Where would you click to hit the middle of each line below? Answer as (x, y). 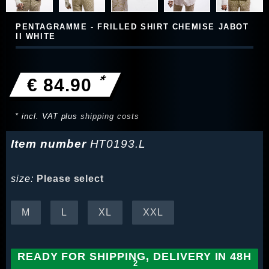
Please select (70, 179)
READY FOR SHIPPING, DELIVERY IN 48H (134, 257)
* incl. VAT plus (48, 116)
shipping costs (110, 116)
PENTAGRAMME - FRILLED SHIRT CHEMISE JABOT (132, 27)
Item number (50, 144)
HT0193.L (118, 144)
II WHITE (36, 37)
